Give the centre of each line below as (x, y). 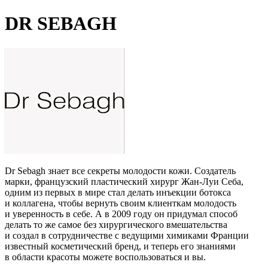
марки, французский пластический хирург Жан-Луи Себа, (124, 181)
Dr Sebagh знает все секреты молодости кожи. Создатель (120, 170)
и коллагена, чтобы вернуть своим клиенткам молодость (121, 203)
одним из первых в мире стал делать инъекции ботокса (118, 192)
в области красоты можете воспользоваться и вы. (105, 257)
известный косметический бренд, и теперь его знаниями (120, 246)
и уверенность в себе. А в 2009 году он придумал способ (121, 214)
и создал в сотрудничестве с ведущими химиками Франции (127, 235)
